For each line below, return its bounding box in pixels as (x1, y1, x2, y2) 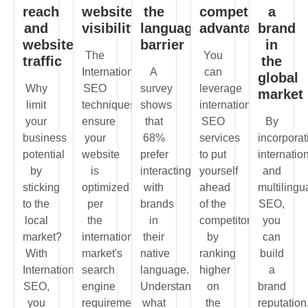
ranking (199, 247, 236, 260)
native (140, 247, 170, 260)
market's (81, 247, 122, 260)
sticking (23, 181, 60, 194)
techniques (81, 99, 135, 111)
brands (140, 198, 175, 210)
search (81, 264, 115, 276)
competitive (199, 4, 276, 20)
